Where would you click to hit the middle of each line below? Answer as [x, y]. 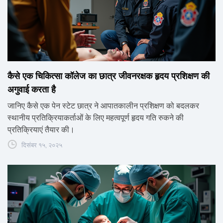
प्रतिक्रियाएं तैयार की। [41, 130]
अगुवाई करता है [32, 90]
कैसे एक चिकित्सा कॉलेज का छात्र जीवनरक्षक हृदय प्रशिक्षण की [109, 76]
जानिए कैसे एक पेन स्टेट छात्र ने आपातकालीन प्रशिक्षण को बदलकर [103, 106]
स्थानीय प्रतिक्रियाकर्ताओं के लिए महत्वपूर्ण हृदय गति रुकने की [96, 118]
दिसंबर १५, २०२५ [42, 145]
